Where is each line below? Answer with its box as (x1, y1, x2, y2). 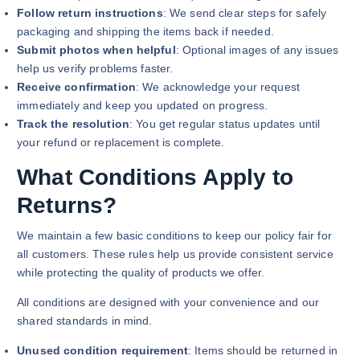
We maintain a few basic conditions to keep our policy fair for (17, 229, 332, 243)
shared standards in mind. (17, 314, 153, 328)
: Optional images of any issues (175, 43, 339, 57)
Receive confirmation (17, 80, 136, 94)
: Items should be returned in (188, 344, 338, 358)
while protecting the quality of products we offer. (17, 266, 265, 280)
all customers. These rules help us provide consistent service (17, 247, 333, 261)
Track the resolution (17, 117, 129, 131)
